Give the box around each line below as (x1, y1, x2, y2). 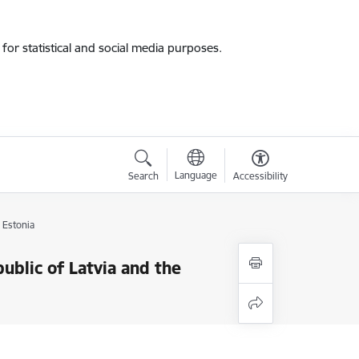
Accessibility (232, 170, 288, 182)
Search (127, 170, 159, 182)
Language (174, 169, 217, 181)
